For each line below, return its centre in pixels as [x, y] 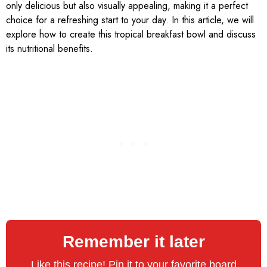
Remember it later [133, 241]
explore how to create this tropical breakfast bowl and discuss [131, 35]
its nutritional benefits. [49, 49]
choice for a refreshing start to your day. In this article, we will [130, 20]
